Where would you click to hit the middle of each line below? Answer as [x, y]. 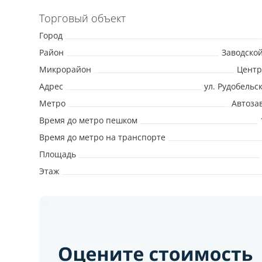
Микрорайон [65, 69]
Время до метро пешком [88, 120]
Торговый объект [82, 18]
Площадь [58, 154]
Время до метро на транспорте [102, 137]
